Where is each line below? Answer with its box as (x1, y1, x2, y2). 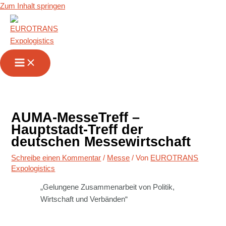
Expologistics (11, 164, 55, 173)
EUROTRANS (150, 153, 199, 162)
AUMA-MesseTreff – (11, 109, 140, 125)
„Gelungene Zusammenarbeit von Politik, (40, 183, 175, 192)
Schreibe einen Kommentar (11, 153, 101, 162)
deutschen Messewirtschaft (11, 133, 191, 149)
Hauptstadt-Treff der (11, 121, 144, 137)
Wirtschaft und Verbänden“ (40, 195, 128, 204)
